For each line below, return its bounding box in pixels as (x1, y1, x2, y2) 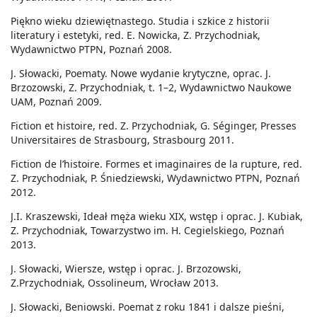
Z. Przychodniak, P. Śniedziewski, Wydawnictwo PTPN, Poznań (11, 171, 300, 185)
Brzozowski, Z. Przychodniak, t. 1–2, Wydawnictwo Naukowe (11, 81, 292, 95)
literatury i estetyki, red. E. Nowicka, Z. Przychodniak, (11, 28, 260, 42)
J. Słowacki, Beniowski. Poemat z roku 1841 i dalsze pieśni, (11, 300, 284, 314)
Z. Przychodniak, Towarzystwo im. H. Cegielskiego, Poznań (11, 224, 284, 238)
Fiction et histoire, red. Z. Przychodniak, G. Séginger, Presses (11, 119, 296, 133)
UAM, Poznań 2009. (11, 95, 102, 109)
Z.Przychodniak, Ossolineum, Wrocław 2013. (11, 276, 219, 290)
